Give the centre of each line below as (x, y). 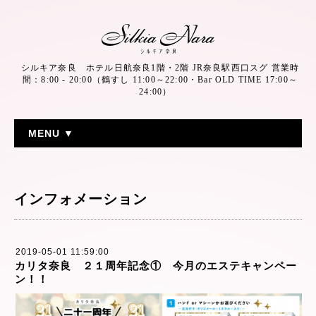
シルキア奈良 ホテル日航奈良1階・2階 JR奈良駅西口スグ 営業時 (160, 68)
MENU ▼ (51, 133)
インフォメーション (81, 199)
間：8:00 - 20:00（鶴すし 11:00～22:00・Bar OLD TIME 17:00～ (160, 80)
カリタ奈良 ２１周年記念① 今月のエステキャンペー (156, 266)
